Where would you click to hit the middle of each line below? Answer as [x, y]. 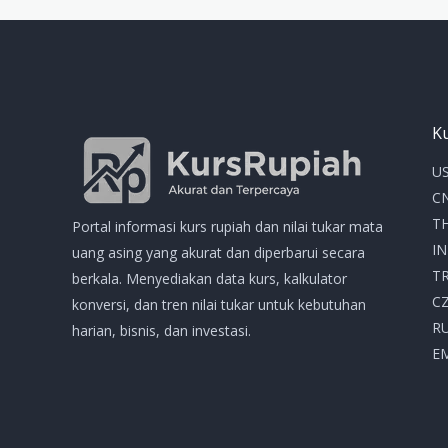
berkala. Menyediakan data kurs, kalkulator [209, 279]
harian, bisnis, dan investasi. [161, 331]
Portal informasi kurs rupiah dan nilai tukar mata [227, 227]
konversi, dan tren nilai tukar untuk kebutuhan [219, 305]
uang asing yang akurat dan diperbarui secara [218, 253]
